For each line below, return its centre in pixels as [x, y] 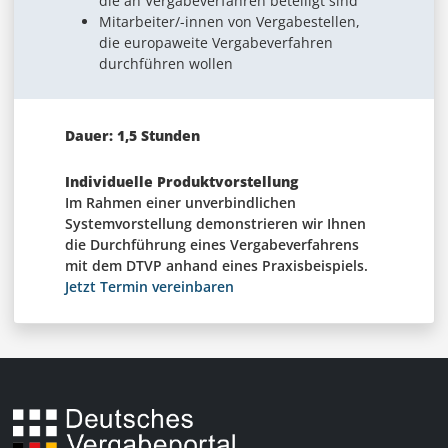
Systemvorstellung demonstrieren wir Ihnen [215, 224]
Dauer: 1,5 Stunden [132, 135]
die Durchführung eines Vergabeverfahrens [211, 245]
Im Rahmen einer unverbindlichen [180, 203]
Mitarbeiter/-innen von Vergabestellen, [229, 21]
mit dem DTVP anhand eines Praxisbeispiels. [216, 266]
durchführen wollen [165, 63]
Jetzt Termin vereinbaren [149, 287]
